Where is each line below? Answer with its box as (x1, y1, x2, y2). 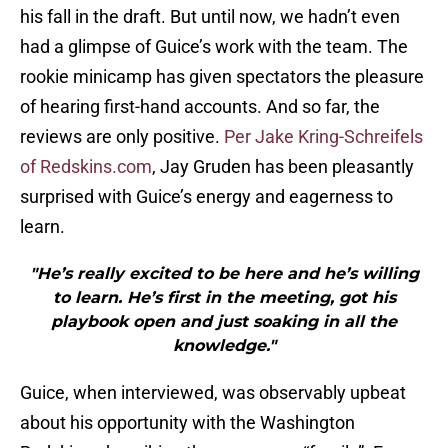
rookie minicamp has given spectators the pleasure (20, 66, 424, 88)
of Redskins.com (20, 156, 152, 178)
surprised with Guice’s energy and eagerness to (20, 186, 393, 208)
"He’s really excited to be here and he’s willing (29, 264, 419, 284)
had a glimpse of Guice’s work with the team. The (20, 36, 408, 58)
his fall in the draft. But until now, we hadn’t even (20, 6, 400, 28)
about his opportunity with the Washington (20, 412, 355, 434)
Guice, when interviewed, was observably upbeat (20, 382, 406, 404)
